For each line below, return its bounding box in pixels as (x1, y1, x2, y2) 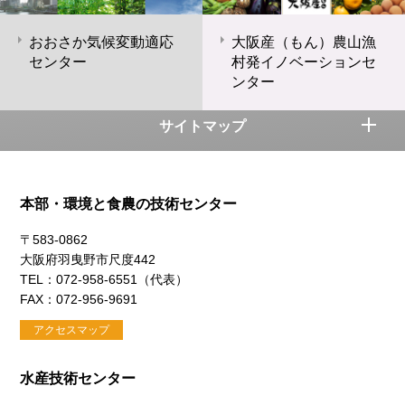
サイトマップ (159, 118, 246, 135)
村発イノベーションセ (231, 54, 376, 71)
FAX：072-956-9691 (20, 292, 138, 307)
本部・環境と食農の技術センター (20, 196, 238, 212)
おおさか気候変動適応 (29, 34, 174, 51)
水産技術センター (20, 370, 137, 386)
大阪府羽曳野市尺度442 (20, 252, 156, 268)
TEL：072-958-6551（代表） (20, 272, 189, 287)
